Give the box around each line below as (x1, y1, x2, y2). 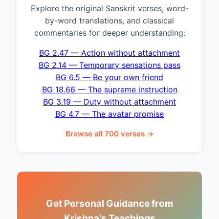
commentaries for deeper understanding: (34, 28, 185, 38)
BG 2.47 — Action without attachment (39, 48, 180, 58)
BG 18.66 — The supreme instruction (42, 85, 177, 94)
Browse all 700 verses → (65, 129, 154, 138)
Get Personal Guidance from (45, 197, 174, 209)
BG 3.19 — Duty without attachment (43, 97, 176, 107)
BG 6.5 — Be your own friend (56, 72, 163, 82)
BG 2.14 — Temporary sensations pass (39, 60, 180, 70)
